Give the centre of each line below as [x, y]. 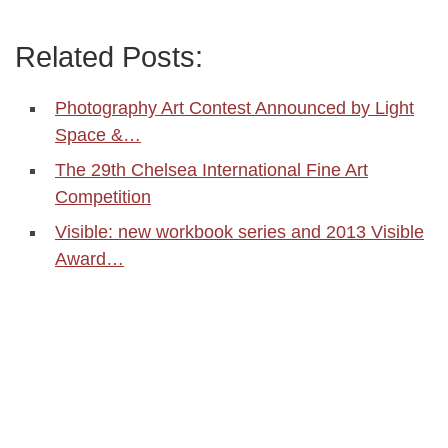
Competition [103, 197]
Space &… [98, 135]
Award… [89, 259]
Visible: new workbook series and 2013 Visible [239, 232]
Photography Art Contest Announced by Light [234, 108]
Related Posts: [109, 57]
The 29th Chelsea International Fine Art [211, 170]
